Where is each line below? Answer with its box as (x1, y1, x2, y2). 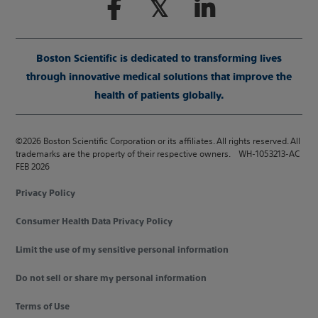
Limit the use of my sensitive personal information (16, 244, 229, 255)
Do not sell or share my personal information (16, 273, 207, 283)
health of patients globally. (94, 89, 224, 101)
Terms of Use (16, 301, 70, 312)
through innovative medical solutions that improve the (26, 70, 292, 82)
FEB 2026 (16, 160, 50, 172)
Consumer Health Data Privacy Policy (16, 216, 173, 226)
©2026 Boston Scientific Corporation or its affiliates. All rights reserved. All (16, 134, 301, 147)
